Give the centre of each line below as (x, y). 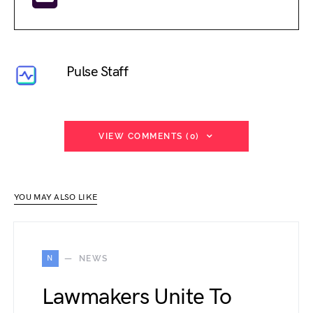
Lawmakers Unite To (137, 298)
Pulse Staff (97, 72)
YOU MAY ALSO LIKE (56, 198)
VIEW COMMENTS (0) (149, 137)
